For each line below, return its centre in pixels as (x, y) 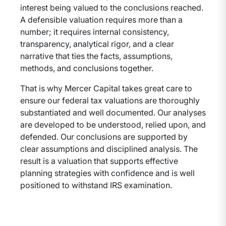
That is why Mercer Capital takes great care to (106, 88)
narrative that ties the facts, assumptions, (96, 56)
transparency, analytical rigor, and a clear (97, 44)
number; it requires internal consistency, (95, 32)
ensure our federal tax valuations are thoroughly (110, 100)
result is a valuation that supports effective (99, 161)
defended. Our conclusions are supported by (104, 137)
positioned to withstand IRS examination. (96, 185)
